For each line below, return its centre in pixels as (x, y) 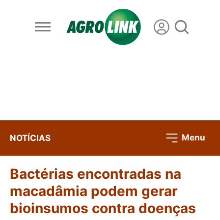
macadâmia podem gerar (94, 191)
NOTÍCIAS (30, 138)
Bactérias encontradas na (96, 174)
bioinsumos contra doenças (103, 208)
